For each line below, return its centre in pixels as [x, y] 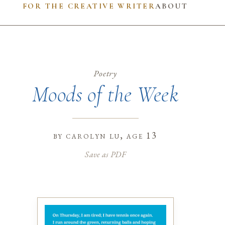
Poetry [105, 73]
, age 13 [139, 136]
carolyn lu [93, 136]
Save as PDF [105, 154]
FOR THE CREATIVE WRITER [89, 6]
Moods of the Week [105, 94]
